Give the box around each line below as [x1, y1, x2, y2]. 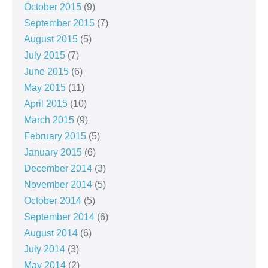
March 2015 [24, 115, 74, 126]
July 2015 [24, 50, 65, 61]
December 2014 [24, 163, 92, 174]
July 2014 [24, 244, 65, 255]
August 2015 [24, 34, 78, 45]
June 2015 [24, 66, 69, 77]
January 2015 [24, 147, 82, 158]
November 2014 [24, 179, 92, 190]
